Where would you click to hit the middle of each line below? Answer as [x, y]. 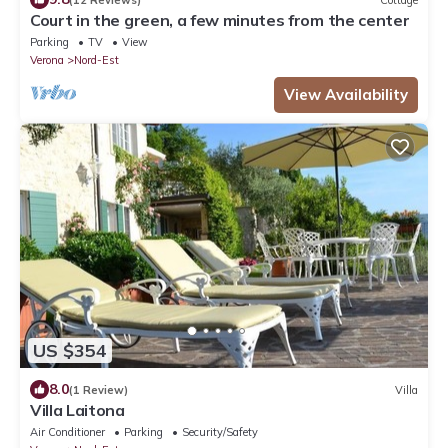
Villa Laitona [77, 410]
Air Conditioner [67, 432]
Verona [47, 60]
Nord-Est [96, 60]
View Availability [346, 95]
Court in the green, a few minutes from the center [220, 20]
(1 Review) [98, 389]
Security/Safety [220, 432]
